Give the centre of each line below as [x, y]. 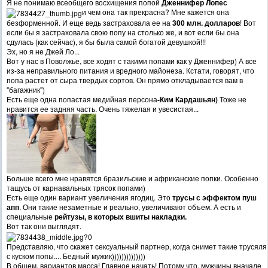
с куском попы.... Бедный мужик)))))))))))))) [76, 255]
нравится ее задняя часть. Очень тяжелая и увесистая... [103, 108]
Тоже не [232, 99]
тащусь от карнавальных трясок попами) [77, 187]
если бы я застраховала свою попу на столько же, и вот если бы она [123, 32]
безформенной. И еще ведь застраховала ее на [89, 22]
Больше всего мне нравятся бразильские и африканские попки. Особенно [133, 178]
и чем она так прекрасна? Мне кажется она [156, 12]
